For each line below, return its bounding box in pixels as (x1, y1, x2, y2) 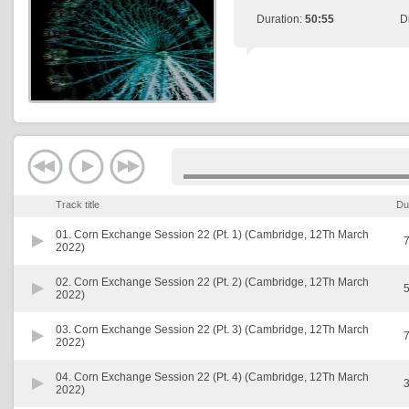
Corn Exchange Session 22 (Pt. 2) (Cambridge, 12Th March (74, 276, 369, 288)
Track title (56, 199, 100, 210)
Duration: (257, 13, 305, 26)
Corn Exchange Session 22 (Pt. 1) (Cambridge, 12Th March (74, 228, 369, 241)
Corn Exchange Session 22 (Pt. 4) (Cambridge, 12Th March (74, 371, 369, 383)
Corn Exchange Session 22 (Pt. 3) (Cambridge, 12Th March (74, 323, 369, 336)
